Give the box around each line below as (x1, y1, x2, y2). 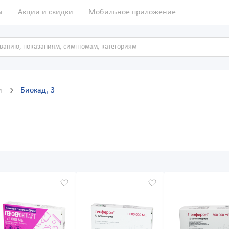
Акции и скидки (18, 8, 73, 16)
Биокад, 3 (20, 86, 55, 95)
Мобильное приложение (88, 8, 176, 16)
